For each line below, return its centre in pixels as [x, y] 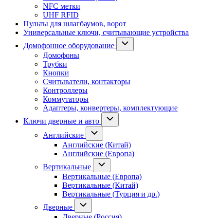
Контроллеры [65, 91]
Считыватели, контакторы [87, 82]
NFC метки [62, 6]
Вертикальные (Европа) [102, 177]
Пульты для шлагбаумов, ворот [75, 24]
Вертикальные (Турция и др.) [111, 194]
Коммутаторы [66, 99]
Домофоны [61, 55]
